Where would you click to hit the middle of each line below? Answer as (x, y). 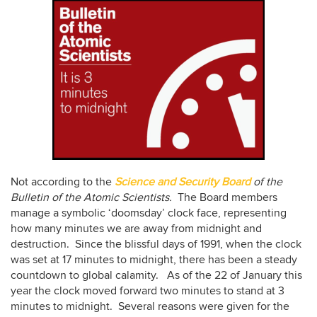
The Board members (227, 197)
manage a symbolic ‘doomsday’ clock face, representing (149, 213)
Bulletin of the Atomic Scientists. (94, 197)
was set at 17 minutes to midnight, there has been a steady (154, 260)
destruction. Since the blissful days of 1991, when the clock (156, 244)
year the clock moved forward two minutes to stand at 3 (148, 291)
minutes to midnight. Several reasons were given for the (150, 306)
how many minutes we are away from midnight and (136, 229)
